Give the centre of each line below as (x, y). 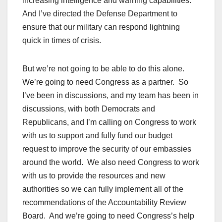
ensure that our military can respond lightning (101, 27)
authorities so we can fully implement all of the (103, 189)
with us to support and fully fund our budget (97, 136)
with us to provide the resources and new (94, 176)
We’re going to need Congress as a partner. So (105, 82)
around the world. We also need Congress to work (111, 163)
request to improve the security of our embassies (107, 149)
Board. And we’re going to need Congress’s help (108, 216)
